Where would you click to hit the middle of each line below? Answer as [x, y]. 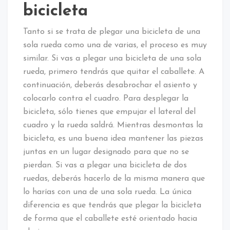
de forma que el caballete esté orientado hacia [110, 218]
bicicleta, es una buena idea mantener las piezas [113, 138]
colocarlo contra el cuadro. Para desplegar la [106, 98]
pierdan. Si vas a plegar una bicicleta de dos [105, 165]
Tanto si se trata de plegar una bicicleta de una [112, 32]
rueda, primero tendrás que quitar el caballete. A [114, 72]
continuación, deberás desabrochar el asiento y [110, 85]
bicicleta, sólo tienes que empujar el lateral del [109, 112]
